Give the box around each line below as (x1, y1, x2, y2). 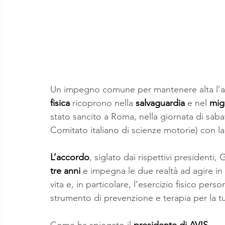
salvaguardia (136, 97, 185, 108)
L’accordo (50, 151, 89, 163)
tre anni (50, 165, 80, 176)
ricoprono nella (70, 97, 136, 108)
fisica (50, 97, 70, 108)
